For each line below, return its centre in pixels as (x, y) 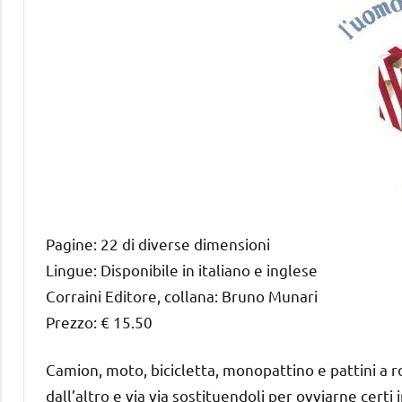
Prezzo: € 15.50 (99, 321)
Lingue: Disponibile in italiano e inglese (182, 269)
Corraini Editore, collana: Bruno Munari (182, 295)
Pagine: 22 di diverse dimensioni (158, 243)
